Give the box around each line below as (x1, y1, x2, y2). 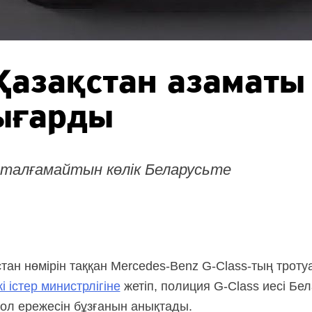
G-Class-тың (201, 259, 273, 274)
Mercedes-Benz (110, 259, 198, 274)
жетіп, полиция (120, 279, 214, 294)
